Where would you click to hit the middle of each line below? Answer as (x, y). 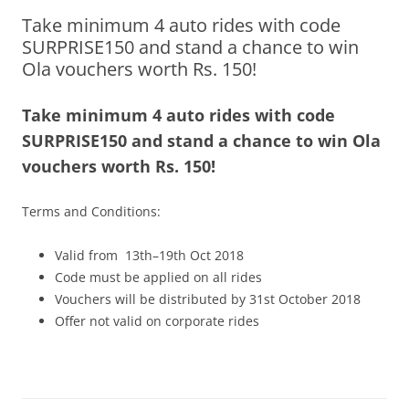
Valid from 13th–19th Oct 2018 (149, 255)
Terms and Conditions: (91, 211)
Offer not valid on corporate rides (157, 321)
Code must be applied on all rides (158, 277)
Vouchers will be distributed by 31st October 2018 (208, 299)
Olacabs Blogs (97, 35)
